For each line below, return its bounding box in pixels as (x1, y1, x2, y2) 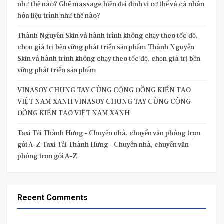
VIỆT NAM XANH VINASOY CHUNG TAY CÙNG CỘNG (17, 97, 191, 107)
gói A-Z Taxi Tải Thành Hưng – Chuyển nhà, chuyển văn (17, 140, 189, 150)
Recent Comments (17, 193, 88, 203)
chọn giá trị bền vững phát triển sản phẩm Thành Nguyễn (17, 43, 194, 52)
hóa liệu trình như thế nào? (17, 11, 100, 21)
